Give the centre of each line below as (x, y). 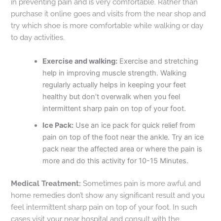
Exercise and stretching (158, 61)
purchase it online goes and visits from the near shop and (109, 14)
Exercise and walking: (80, 61)
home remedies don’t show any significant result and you (108, 195)
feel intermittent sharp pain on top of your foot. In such (104, 207)
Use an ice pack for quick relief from (135, 125)
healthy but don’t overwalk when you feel (111, 96)
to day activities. (38, 37)
